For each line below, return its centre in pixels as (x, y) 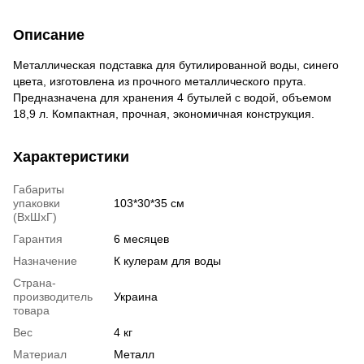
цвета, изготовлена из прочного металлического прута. (160, 81)
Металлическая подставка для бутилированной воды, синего (176, 65)
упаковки (37, 203)
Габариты (39, 189)
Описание (49, 35)
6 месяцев (141, 238)
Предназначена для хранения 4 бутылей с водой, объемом (172, 97)
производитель (53, 296)
